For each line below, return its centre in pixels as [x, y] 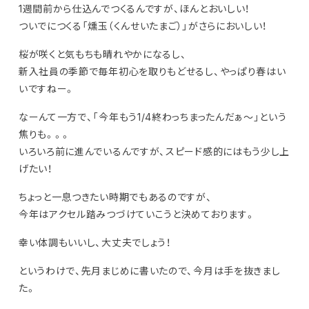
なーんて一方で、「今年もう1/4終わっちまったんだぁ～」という [152, 117]
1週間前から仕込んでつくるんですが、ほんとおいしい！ [134, 9]
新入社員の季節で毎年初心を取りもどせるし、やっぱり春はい [152, 71]
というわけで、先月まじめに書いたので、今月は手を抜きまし [149, 271]
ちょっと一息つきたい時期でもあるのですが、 [115, 197]
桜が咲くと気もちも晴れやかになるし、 [102, 54]
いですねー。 [47, 89]
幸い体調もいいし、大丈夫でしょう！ [94, 242]
